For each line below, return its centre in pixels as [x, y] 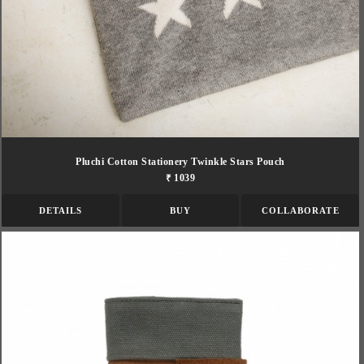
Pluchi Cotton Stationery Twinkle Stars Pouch [180, 161]
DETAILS [61, 210]
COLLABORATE [300, 210]
